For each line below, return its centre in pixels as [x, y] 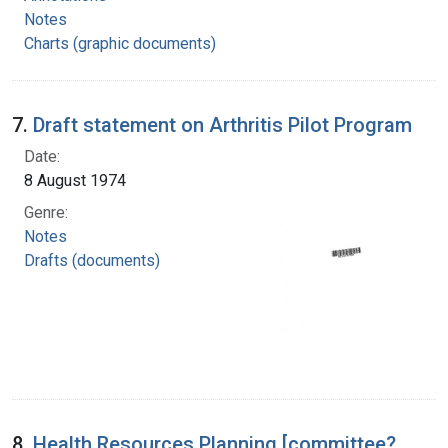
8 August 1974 [75, 180]
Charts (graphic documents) [120, 43]
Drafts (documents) [92, 260]
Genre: [46, 212]
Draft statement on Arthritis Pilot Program [222, 124]
